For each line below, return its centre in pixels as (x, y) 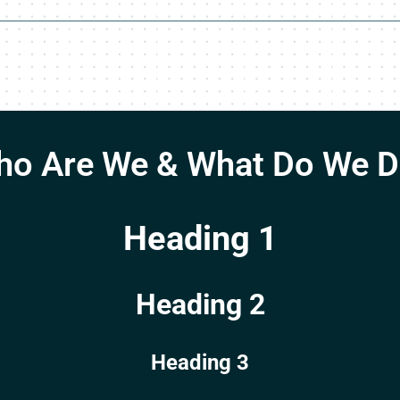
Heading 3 (200, 362)
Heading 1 (200, 238)
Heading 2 (200, 304)
